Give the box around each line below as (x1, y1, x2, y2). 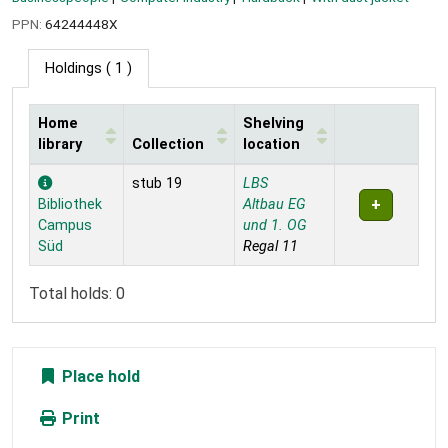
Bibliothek (38, 195, 102, 213)
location (243, 135, 300, 153)
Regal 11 (243, 237, 298, 255)
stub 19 (132, 174, 182, 192)
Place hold (58, 366, 140, 386)
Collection (132, 135, 204, 153)
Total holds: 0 (29, 283, 125, 303)
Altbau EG (243, 195, 306, 213)
